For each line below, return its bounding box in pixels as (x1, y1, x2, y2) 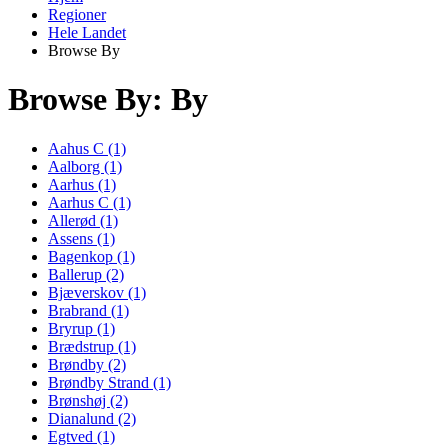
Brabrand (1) (48, 301, 129, 319)
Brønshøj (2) (48, 391, 128, 409)
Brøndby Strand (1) (48, 373, 171, 391)
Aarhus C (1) (48, 193, 131, 211)
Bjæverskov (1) (48, 283, 146, 301)
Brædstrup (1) (48, 337, 136, 355)
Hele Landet (48, 24, 126, 41)
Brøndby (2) (48, 355, 126, 373)
